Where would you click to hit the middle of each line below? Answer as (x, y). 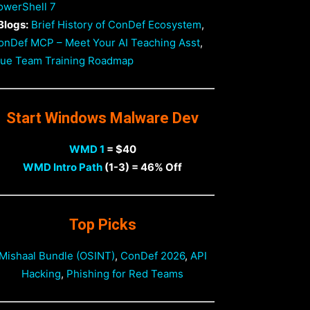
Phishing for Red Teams (125, 274)
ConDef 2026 (152, 256)
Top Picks (102, 225)
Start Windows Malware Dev (102, 118)
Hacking (41, 274)
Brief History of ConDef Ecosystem (116, 25)
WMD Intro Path (63, 167)
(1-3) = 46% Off (142, 167)
